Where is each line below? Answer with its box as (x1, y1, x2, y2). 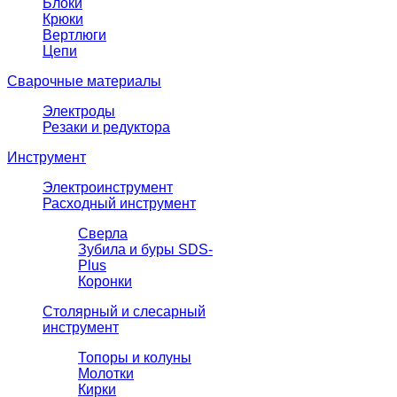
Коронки (78, 274, 132, 290)
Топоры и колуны (78, 350, 191, 366)
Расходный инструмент (43, 196, 196, 212)
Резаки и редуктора (43, 120, 170, 136)
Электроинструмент (43, 180, 173, 196)
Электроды (43, 104, 115, 120)
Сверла (78, 226, 128, 242)
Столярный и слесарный (43, 304, 206, 320)
